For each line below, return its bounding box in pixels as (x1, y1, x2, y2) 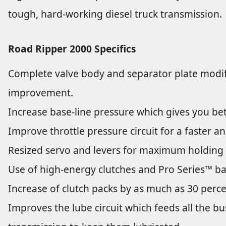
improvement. (8, 85, 73, 99)
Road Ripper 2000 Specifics (8, 41, 136, 55)
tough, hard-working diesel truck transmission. (8, 7, 222, 21)
